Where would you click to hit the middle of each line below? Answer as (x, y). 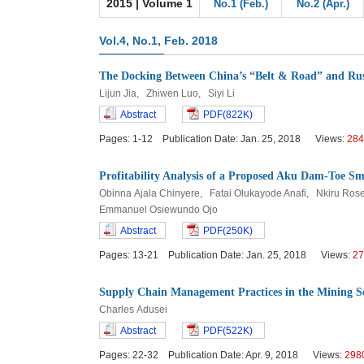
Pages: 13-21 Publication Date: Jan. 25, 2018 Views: (226, 255)
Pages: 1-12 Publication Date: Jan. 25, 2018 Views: (223, 139)
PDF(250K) (228, 231)
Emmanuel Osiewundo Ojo (160, 210)
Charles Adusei (134, 310)
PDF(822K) (228, 115)
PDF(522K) (228, 331)
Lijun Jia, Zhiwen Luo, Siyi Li (168, 93)
